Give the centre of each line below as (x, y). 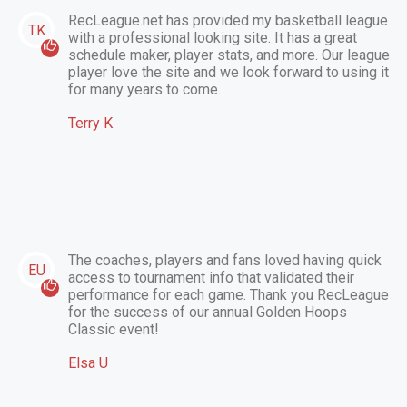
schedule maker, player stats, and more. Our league (229, 55)
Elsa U (88, 362)
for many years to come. (144, 90)
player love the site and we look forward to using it (228, 73)
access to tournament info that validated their (211, 278)
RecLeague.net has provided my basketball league (228, 21)
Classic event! (114, 330)
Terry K (90, 123)
